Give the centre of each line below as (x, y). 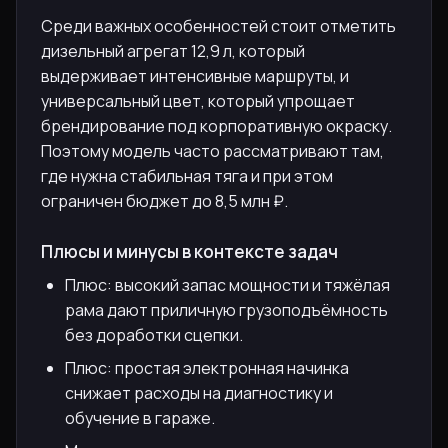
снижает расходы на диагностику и (199, 392)
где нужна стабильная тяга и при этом (187, 175)
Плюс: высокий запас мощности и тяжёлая (227, 284)
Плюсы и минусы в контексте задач (189, 251)
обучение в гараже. (140, 417)
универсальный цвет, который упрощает (198, 100)
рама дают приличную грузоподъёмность (226, 309)
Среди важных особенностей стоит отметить (218, 25)
